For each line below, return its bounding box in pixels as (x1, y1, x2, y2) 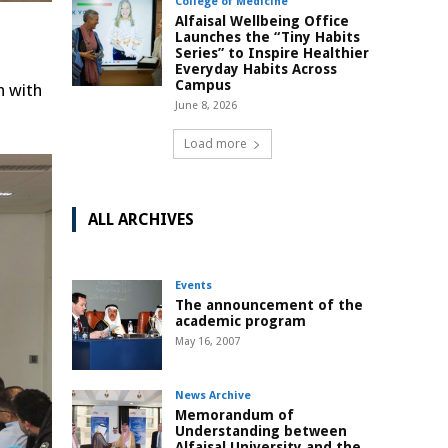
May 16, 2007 (175, 335, 240, 349)
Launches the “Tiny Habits (175, 29, 360, 46)
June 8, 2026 (175, 99, 237, 113)
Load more (183, 135, 247, 153)
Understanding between (175, 423, 347, 440)
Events (175, 279, 212, 293)
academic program (175, 313, 306, 330)
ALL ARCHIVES (88, 210, 194, 230)
